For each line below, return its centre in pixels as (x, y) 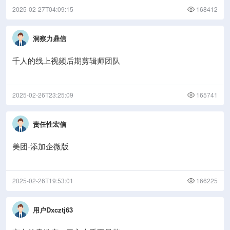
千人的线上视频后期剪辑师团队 (66, 60)
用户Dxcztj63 (53, 209)
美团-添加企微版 (41, 146)
